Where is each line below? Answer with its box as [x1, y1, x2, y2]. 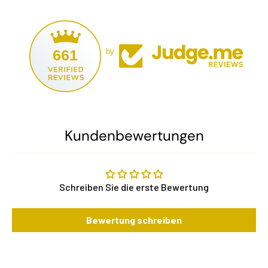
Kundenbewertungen [64, 126, 204, 145]
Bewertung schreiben [86, 214, 182, 226]
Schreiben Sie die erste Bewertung [59, 181, 209, 193]
